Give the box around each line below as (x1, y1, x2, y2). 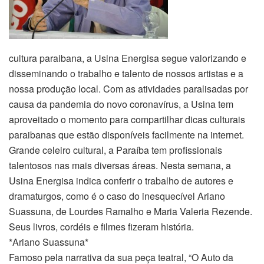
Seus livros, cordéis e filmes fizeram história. (9, 219, 194, 233)
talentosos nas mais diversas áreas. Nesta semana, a (9, 158, 231, 172)
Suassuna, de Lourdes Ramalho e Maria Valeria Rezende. (9, 204, 252, 218)
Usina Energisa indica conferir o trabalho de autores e (9, 173, 233, 187)
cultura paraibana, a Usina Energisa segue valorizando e (9, 51, 246, 65)
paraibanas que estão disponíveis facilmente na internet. (9, 127, 244, 141)
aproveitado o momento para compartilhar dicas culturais (9, 112, 245, 126)
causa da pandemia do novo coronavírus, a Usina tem (9, 97, 233, 111)
